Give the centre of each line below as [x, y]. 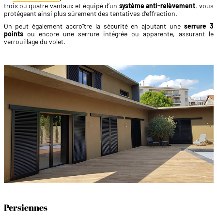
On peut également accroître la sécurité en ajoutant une [94, 26]
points [13, 34]
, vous [204, 6]
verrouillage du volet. [34, 42]
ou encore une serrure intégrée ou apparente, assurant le [118, 34]
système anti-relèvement [157, 6]
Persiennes [25, 207]
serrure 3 [199, 26]
